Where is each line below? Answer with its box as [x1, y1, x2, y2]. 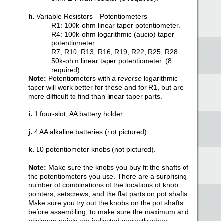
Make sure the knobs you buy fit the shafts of [46, 163, 188, 171]
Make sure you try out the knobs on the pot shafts [28, 199, 183, 207]
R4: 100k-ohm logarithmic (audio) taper [51, 30, 174, 38]
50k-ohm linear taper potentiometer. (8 [51, 57, 172, 65]
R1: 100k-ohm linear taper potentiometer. [51, 21, 180, 29]
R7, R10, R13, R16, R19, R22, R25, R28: [51, 48, 180, 56]
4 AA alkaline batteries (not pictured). [34, 128, 148, 136]
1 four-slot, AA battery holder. [32, 110, 124, 118]
